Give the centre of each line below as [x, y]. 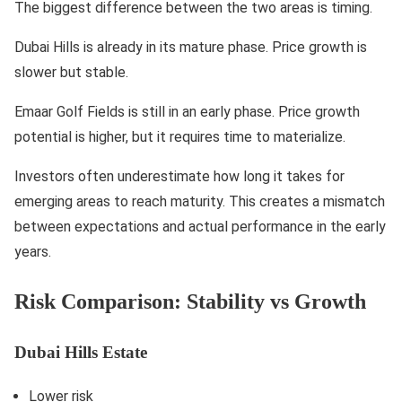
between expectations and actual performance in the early [200, 227]
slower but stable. [71, 72]
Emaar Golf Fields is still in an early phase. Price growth [187, 112]
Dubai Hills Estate [81, 352]
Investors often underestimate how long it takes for [179, 176]
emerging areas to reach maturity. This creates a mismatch [200, 201]
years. [33, 252]
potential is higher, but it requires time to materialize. [180, 137]
